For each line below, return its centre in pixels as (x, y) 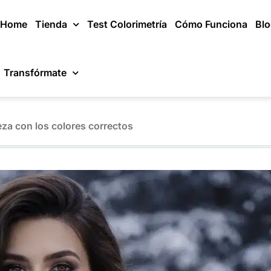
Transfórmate (35, 73)
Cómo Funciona (211, 24)
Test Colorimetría (127, 24)
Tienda (51, 24)
